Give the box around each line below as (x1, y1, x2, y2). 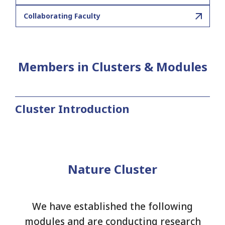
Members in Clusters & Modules (18, 58, 207, 75)
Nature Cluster (68, 161, 157, 177)
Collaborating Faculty (23, 11, 100, 21)
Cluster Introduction (15, 101, 130, 116)
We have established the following (32, 200, 193, 213)
